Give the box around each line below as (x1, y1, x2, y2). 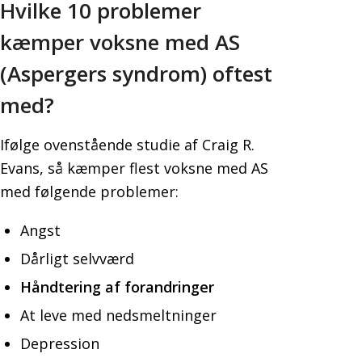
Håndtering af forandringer (20, 276, 214, 297)
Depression (20, 333, 99, 353)
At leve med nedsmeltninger (20, 305, 217, 325)
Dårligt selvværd (20, 248, 134, 268)
